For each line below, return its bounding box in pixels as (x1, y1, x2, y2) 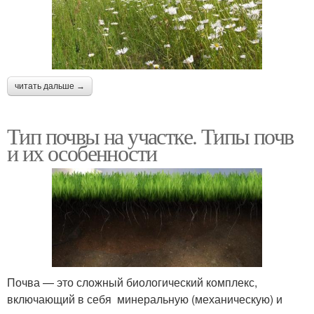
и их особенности (7, 137, 157, 168)
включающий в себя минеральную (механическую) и (7, 291, 282, 308)
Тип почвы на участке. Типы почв (7, 120, 294, 151)
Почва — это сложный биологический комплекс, (7, 274, 257, 291)
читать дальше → (15, 81, 85, 91)
